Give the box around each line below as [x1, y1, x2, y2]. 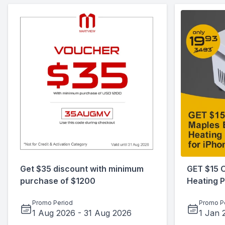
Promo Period [32, 199, 73, 206]
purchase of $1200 [20, 176, 95, 186]
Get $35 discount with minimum [20, 164, 144, 174]
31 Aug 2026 [84, 208, 132, 218]
